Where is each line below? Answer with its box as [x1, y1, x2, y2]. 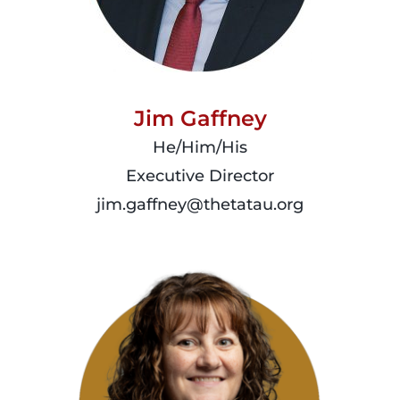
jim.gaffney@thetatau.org [96, 194, 304, 214]
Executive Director [126, 165, 274, 186]
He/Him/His [153, 137, 247, 157]
